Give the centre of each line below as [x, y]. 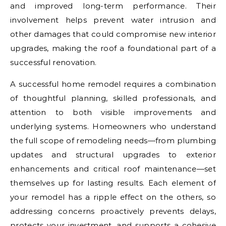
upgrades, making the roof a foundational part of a [113, 48]
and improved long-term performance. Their [113, 6]
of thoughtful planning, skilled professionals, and [113, 98]
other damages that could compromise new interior [113, 34]
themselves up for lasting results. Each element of [113, 183]
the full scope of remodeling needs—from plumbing [113, 141]
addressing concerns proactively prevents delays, [113, 211]
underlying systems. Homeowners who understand [113, 127]
